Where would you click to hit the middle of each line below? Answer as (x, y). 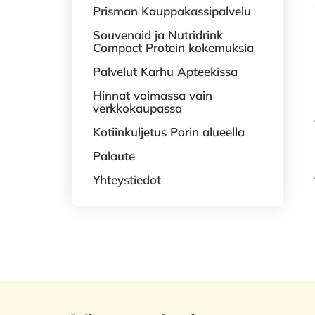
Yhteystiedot (127, 180)
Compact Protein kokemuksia (173, 47)
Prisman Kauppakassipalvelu (172, 11)
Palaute (114, 156)
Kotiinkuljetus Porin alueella (169, 132)
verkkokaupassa (137, 108)
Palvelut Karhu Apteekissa (165, 71)
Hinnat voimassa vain (153, 95)
